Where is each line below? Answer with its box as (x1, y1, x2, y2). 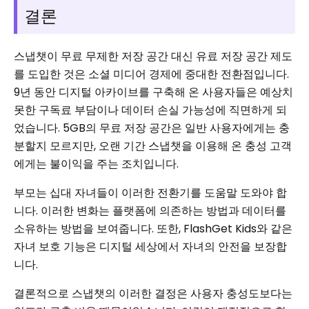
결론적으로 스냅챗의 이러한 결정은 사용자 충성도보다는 (14, 285, 292, 301)
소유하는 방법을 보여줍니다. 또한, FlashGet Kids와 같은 (14, 220, 292, 237)
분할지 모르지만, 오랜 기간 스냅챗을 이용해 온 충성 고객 (14, 137, 292, 154)
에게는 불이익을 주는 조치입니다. (14, 155, 179, 172)
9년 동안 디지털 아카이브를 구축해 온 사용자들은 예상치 (14, 83, 293, 100)
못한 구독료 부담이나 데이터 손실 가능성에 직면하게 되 (14, 101, 287, 118)
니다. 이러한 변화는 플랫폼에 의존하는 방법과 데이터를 (14, 202, 286, 219)
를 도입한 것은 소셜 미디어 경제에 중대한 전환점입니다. (14, 66, 289, 82)
